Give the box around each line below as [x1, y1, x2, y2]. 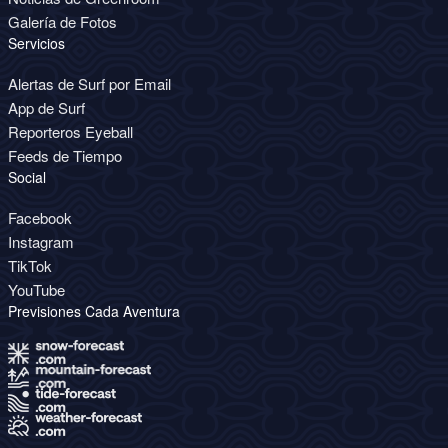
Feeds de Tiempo [8, 145, 122, 167]
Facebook [8, 207, 72, 229]
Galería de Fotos [8, 11, 117, 33]
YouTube [8, 279, 65, 301]
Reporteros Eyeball [8, 121, 133, 143]
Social [8, 167, 46, 188]
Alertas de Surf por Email [8, 73, 171, 95]
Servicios [8, 33, 65, 54]
